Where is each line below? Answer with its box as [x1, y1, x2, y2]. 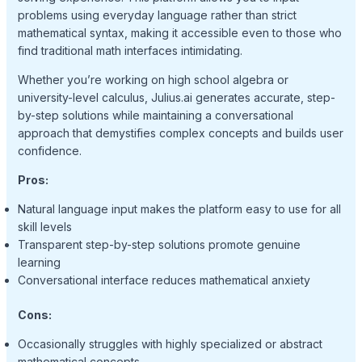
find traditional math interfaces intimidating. [17, 43, 242, 57]
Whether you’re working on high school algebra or [17, 72, 288, 86]
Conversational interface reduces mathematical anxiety [17, 272, 310, 287]
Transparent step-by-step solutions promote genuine [17, 237, 301, 251]
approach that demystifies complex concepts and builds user [17, 125, 343, 140]
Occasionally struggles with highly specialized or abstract [17, 336, 322, 351]
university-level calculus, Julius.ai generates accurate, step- [17, 90, 335, 104]
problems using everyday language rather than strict [17, 7, 297, 22]
